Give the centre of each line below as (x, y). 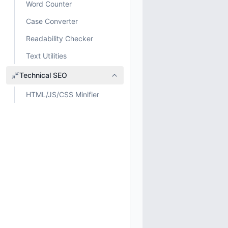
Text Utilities (46, 56)
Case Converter (52, 21)
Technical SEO (43, 75)
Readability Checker (60, 38)
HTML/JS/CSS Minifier (63, 94)
